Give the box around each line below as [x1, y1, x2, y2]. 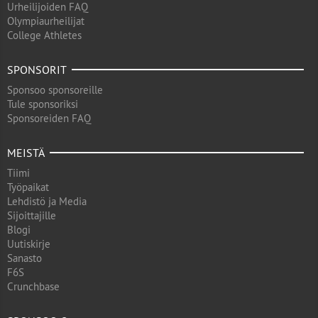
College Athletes [7, 28, 82, 42]
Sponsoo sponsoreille [7, 83, 103, 97]
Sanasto [7, 251, 42, 265]
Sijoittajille [7, 209, 56, 222]
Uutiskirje [7, 237, 50, 251]
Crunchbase [7, 280, 60, 293]
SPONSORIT [7, 62, 67, 77]
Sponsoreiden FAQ [7, 111, 91, 125]
